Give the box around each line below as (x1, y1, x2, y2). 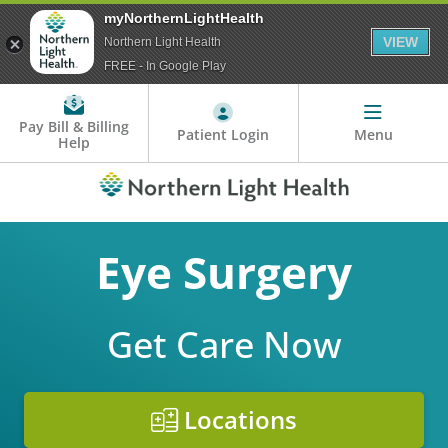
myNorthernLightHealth (104, 10, 264, 26)
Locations (178, 403, 297, 437)
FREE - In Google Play (104, 59, 226, 73)
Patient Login (177, 125, 270, 145)
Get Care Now (106, 320, 342, 370)
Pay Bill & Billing (19, 117, 130, 137)
